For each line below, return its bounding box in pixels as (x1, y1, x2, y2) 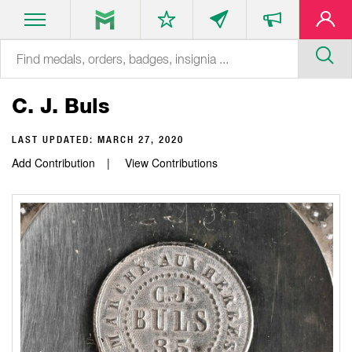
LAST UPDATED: (12, 134, 97, 145)
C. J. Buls (12, 93, 109, 118)
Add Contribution (12, 155, 95, 170)
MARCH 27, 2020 (97, 134, 184, 145)
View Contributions (125, 155, 218, 170)
